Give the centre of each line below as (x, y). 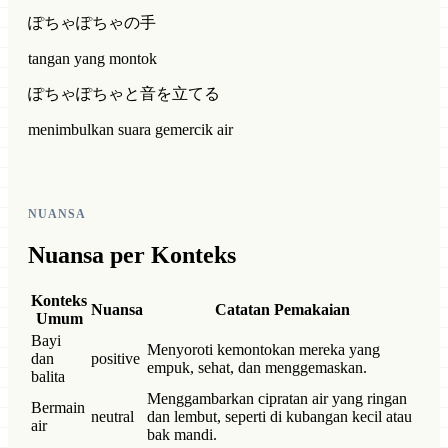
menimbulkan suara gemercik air (130, 130)
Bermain (58, 407)
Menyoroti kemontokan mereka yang (263, 349)
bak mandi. (182, 434)
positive (115, 358)
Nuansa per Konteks (132, 255)
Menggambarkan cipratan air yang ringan (277, 398)
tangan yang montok (92, 59)
